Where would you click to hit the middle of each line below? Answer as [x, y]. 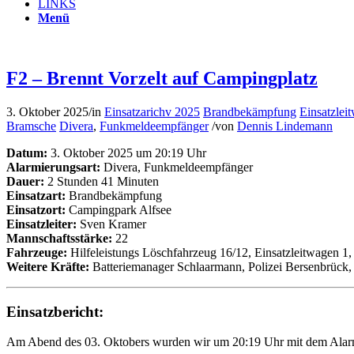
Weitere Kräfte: [48, 266]
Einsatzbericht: [55, 311]
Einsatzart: [36, 195]
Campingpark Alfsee [119, 209]
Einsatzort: [36, 209]
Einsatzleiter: [41, 224]
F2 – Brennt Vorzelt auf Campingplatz [162, 78]
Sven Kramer [111, 224]
